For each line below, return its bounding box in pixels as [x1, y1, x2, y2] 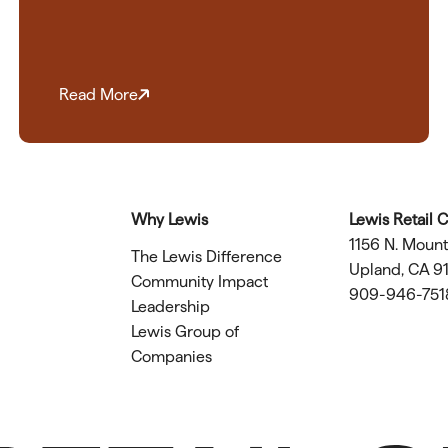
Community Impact [130, 273, 268, 291]
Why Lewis [130, 211, 208, 229]
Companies [130, 348, 212, 366]
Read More [58, 86, 138, 104]
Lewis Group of [130, 323, 239, 341]
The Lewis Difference [130, 248, 282, 266]
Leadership [130, 298, 210, 316]
